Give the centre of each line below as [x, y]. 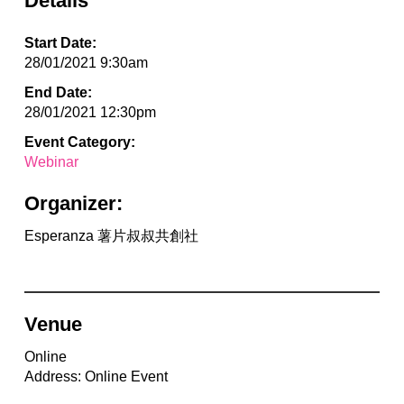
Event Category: [79, 142]
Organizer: [73, 204]
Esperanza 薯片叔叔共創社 [111, 236]
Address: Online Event [96, 377]
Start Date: [60, 43]
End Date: [58, 93]
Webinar [51, 162]
